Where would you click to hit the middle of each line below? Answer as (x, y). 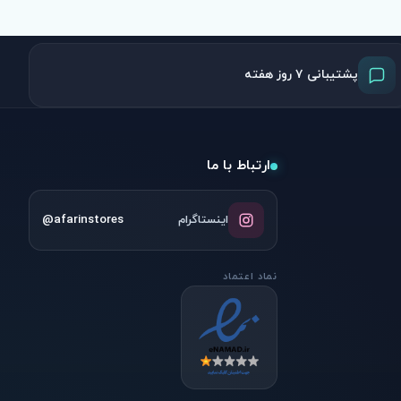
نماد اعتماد (250, 277)
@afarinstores (83, 220)
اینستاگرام (203, 220)
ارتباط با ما (238, 166)
